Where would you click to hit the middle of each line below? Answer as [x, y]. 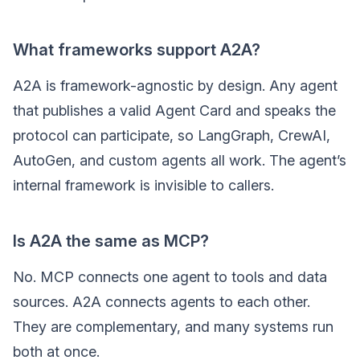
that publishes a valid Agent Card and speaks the [174, 111]
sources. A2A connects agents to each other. [162, 302]
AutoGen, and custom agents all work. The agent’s [180, 161]
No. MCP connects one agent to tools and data [170, 277]
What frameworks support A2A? [137, 50]
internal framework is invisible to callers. [143, 186]
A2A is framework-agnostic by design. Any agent [175, 86]
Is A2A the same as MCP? [111, 241]
